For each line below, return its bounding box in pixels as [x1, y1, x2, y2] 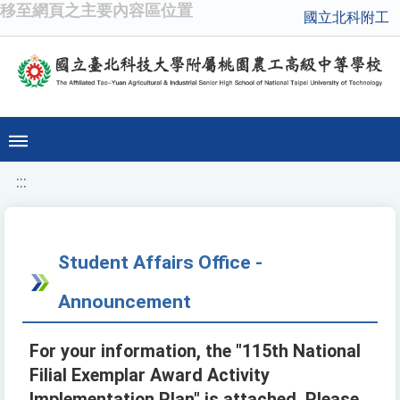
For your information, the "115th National [29, 341, 361, 362]
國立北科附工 [304, 9, 389, 26]
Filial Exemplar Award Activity [29, 365, 270, 387]
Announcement [58, 290, 191, 313]
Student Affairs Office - [58, 251, 262, 274]
